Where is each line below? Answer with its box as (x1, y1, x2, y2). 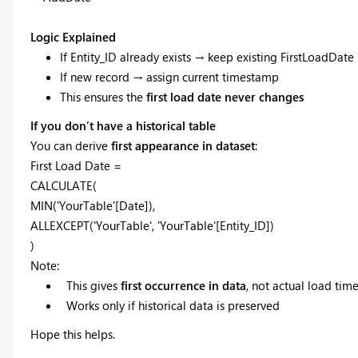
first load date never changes (146, 88, 304, 105)
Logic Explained (30, 28, 116, 45)
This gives (60, 276, 121, 293)
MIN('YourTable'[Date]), (30, 197, 155, 213)
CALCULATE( (30, 177, 97, 193)
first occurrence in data (121, 276, 246, 293)
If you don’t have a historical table (30, 117, 216, 133)
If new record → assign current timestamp (60, 68, 279, 85)
